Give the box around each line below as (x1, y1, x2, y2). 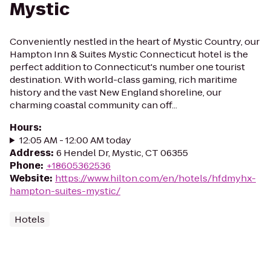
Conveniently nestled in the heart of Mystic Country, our (10, 35, 260, 48)
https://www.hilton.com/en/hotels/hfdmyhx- (55, 172, 256, 184)
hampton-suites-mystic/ (10, 184, 120, 197)
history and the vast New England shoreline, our (10, 86, 221, 99)
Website (10, 172, 50, 184)
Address (10, 146, 51, 159)
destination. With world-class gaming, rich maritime (10, 73, 237, 86)
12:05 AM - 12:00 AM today (19, 134, 131, 146)
